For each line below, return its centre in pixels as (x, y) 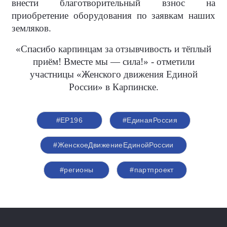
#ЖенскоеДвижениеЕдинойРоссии (113, 145)
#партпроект (152, 170)
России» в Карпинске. (113, 87)
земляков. (31, 28)
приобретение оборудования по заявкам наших (113, 15)
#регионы (77, 170)
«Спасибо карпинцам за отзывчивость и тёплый (113, 49)
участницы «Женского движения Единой (113, 74)
